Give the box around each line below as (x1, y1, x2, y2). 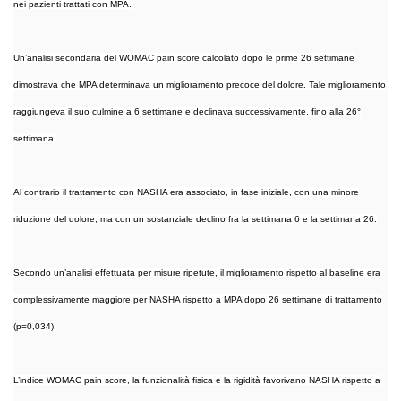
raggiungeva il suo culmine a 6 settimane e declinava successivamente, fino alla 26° (13, 106, 361, 116)
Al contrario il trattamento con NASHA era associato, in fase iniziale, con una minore (13, 186, 359, 197)
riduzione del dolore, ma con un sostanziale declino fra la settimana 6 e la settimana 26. (13, 213, 377, 224)
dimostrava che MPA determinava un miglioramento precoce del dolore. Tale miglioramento (13, 79, 386, 90)
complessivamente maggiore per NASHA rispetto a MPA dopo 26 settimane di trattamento (13, 294, 382, 304)
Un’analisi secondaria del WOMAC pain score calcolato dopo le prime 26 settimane (13, 52, 354, 63)
